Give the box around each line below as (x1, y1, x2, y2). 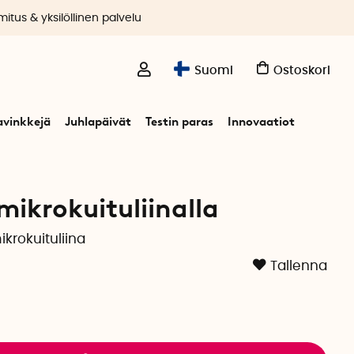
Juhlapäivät (64, 115, 131, 129)
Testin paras (145, 115, 213, 129)
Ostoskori (273, 65, 330, 77)
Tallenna (269, 260, 327, 273)
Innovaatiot (227, 115, 295, 129)
